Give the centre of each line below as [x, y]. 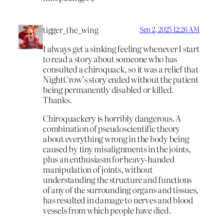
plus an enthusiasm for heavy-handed [109, 159]
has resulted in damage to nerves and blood [118, 200]
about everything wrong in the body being [116, 138]
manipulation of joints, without [98, 169]
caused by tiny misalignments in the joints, [117, 148]
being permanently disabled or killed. [109, 90]
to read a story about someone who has [110, 59]
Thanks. [57, 100]
